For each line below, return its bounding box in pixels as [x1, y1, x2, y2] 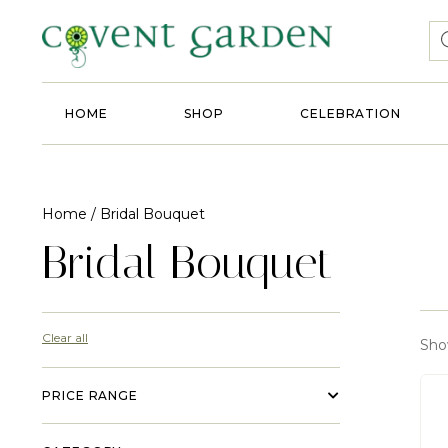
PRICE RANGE [42, 388, 139, 404]
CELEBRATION [299, 106, 402, 122]
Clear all [42, 330, 88, 346]
